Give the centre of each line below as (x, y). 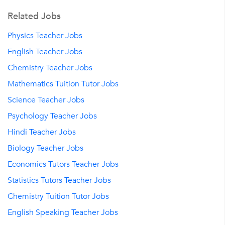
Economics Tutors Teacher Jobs (63, 164)
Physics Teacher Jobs (45, 36)
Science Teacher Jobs (46, 100)
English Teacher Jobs (45, 52)
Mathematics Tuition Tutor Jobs (63, 84)
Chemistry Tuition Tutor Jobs (58, 197)
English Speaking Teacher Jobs (63, 213)
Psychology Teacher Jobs (52, 116)
